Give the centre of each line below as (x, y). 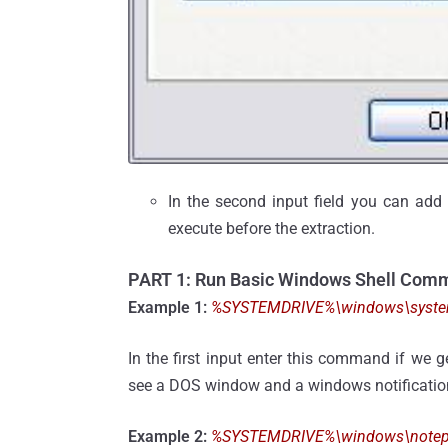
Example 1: (167, 307)
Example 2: (167, 436)
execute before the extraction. (271, 228)
